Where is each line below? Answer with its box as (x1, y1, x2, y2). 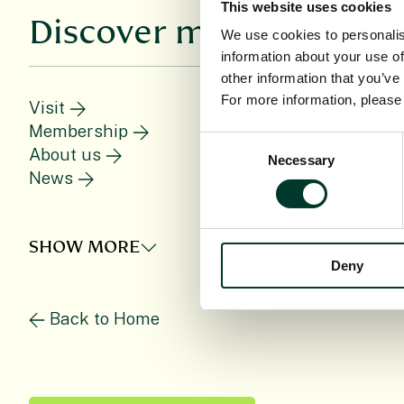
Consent (199, 133, 250, 150)
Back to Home (50, 308, 160, 328)
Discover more (29, 14, 261, 53)
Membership (29, 121, 128, 142)
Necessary (268, 152, 335, 169)
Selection (199, 155, 254, 171)
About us (29, 144, 101, 165)
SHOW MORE (29, 237, 140, 258)
